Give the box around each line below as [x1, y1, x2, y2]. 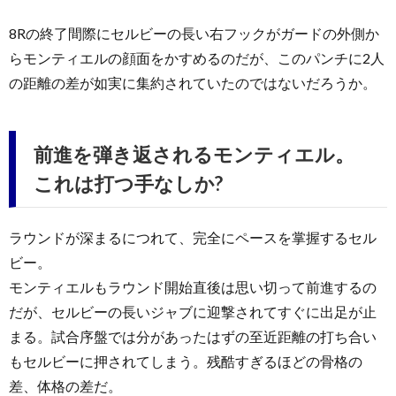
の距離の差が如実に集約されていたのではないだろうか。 [9, 73, 377, 91]
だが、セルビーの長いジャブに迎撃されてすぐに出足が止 [9, 302, 377, 320]
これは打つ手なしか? [34, 171, 223, 195]
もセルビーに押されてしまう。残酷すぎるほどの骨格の [9, 352, 362, 369]
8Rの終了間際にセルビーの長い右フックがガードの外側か [9, 24, 379, 42]
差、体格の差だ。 [9, 377, 122, 394]
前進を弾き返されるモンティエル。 [34, 141, 354, 166]
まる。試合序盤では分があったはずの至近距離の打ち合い [9, 327, 377, 345]
